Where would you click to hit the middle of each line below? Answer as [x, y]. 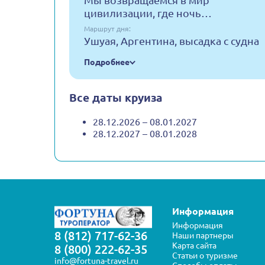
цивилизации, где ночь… [148, 13]
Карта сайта [194, 245]
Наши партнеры [203, 235]
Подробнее [107, 62]
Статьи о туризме [205, 255]
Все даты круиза [116, 98]
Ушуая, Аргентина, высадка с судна [172, 41]
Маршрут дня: [107, 29]
